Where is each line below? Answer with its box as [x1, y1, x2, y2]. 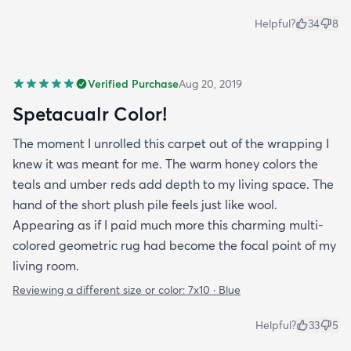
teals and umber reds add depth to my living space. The [13, 176, 334, 193]
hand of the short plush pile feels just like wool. [13, 197, 277, 213]
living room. [13, 258, 79, 274]
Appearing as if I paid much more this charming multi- [13, 217, 324, 233]
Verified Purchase [88, 77, 179, 92]
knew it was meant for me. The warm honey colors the [13, 156, 318, 172]
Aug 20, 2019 [179, 77, 242, 92]
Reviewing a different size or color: [13, 283, 188, 298]
